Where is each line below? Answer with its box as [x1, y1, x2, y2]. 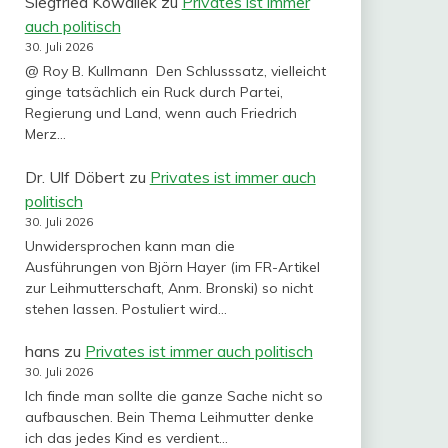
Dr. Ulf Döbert [24, 166, 125, 187]
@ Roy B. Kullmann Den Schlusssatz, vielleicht [24, 62, 326, 81]
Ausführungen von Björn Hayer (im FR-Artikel [24, 257, 320, 276]
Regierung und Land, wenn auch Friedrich [24, 104, 297, 123]
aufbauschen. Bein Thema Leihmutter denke [24, 408, 314, 427]
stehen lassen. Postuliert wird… [24, 299, 227, 318]
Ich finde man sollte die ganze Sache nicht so [24, 387, 323, 406]
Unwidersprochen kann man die [24, 236, 235, 255]
